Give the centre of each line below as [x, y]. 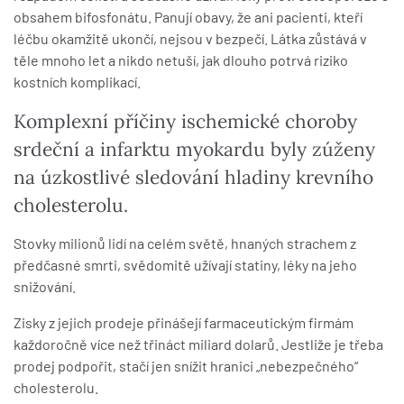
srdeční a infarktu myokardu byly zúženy [194, 149]
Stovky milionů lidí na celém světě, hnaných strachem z [185, 243]
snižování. [45, 286]
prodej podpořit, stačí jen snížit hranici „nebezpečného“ [186, 366]
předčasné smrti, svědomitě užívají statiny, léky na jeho [185, 265]
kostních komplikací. [77, 82]
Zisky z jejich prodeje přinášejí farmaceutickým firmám [184, 322]
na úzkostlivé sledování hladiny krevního [193, 177]
